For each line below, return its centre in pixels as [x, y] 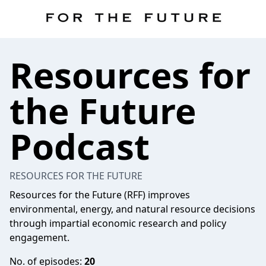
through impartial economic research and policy [118, 223]
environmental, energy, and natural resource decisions [132, 209]
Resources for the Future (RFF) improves [100, 195]
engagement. [39, 237]
